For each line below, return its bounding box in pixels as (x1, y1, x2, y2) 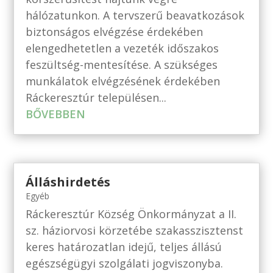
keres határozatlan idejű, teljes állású (26, 239, 222, 255)
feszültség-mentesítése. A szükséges (26, 57, 218, 72)
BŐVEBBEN (26, 106, 86, 121)
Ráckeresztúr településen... (26, 90, 167, 105)
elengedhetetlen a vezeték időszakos (26, 40, 219, 55)
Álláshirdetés (26, 174, 111, 191)
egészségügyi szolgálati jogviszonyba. (26, 256, 224, 271)
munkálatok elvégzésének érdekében (26, 73, 221, 88)
